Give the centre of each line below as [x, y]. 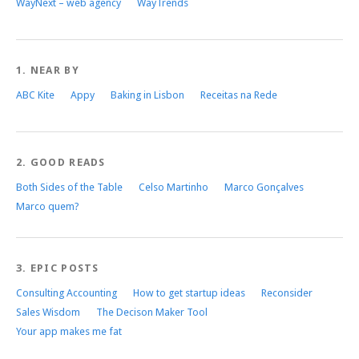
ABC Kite [35, 95]
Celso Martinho [173, 187]
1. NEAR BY [48, 70]
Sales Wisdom [48, 312]
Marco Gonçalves [264, 187]
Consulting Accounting [67, 292]
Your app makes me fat [69, 331]
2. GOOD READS [61, 162]
